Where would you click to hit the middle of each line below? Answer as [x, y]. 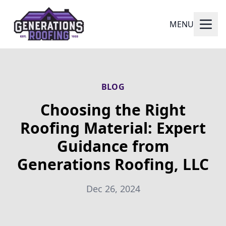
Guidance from [113, 146]
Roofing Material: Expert [113, 128]
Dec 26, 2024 [113, 189]
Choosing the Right [113, 110]
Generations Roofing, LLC [113, 164]
